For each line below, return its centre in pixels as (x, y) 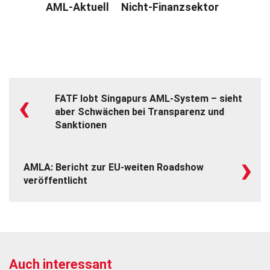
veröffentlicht (55, 180)
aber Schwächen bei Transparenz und (140, 111)
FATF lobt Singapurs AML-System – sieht (149, 98)
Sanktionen (81, 125)
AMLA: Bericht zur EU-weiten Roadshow (114, 167)
